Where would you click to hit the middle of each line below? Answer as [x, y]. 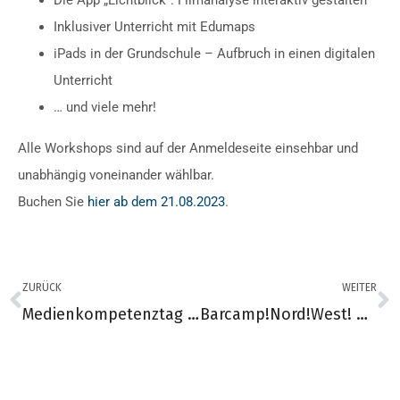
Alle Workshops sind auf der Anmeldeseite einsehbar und [188, 148]
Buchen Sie [53, 202]
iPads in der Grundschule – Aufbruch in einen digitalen [214, 54]
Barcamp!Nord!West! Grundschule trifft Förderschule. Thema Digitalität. [362, 314]
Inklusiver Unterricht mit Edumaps [154, 27]
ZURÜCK [42, 287]
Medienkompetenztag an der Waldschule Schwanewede [193, 314]
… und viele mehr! [105, 107]
